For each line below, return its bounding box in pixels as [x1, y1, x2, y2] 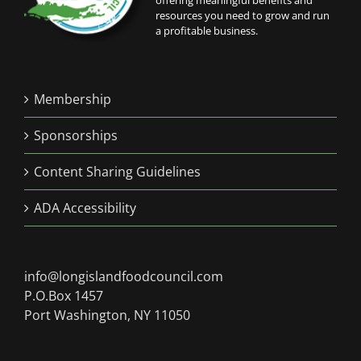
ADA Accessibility [34, 199, 136, 217]
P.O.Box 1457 [24, 287, 103, 305]
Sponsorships [34, 127, 118, 144]
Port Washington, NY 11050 [24, 306, 190, 324]
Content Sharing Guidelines [34, 163, 201, 180]
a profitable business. [156, 23, 258, 38]
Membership [34, 90, 111, 108]
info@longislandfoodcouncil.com [24, 268, 223, 285]
